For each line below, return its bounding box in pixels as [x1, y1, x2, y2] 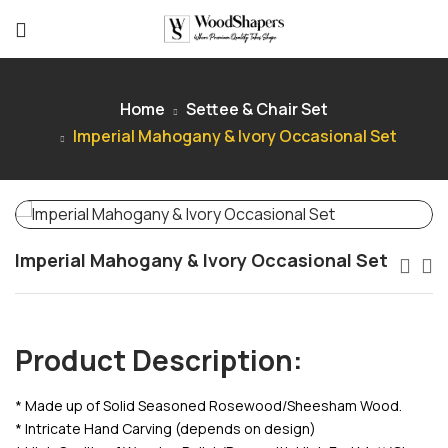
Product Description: [15, 340, 303, 379]
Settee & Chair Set [186, 97, 328, 120]
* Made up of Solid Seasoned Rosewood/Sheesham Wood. [15, 396, 402, 416]
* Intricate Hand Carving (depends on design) [15, 419, 316, 439]
